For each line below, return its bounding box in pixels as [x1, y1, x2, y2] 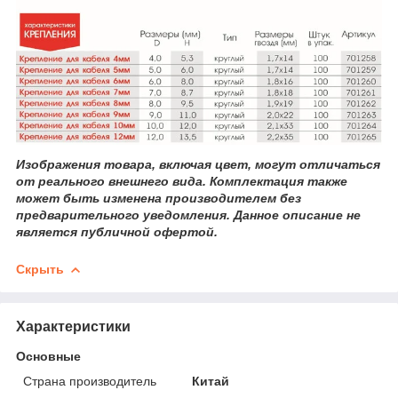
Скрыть [16, 262, 64, 277]
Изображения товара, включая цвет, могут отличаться [16, 157, 380, 172]
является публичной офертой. [16, 225, 218, 240]
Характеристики [16, 319, 131, 335]
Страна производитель [23, 374, 156, 389]
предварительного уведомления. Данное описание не [16, 208, 361, 223]
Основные [16, 349, 81, 364]
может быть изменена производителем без [16, 191, 301, 206]
